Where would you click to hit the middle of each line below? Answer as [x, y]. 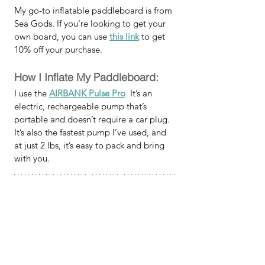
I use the [32, 93]
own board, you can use [62, 36]
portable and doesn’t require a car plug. [93, 119]
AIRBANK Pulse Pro [87, 93]
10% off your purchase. [58, 49]
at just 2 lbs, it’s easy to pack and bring [91, 145]
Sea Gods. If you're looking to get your [91, 23]
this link [124, 36]
